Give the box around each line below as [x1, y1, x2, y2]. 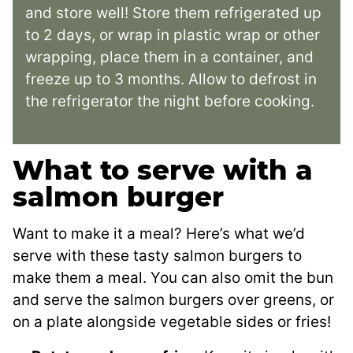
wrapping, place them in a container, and [25, 47, 314, 66]
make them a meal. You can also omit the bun [13, 268, 333, 287]
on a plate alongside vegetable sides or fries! [13, 312, 331, 331]
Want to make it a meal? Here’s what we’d [13, 224, 305, 243]
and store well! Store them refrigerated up [25, 3, 321, 22]
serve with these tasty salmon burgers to [13, 246, 302, 265]
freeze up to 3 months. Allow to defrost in [25, 69, 317, 88]
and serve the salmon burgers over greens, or [13, 290, 334, 309]
